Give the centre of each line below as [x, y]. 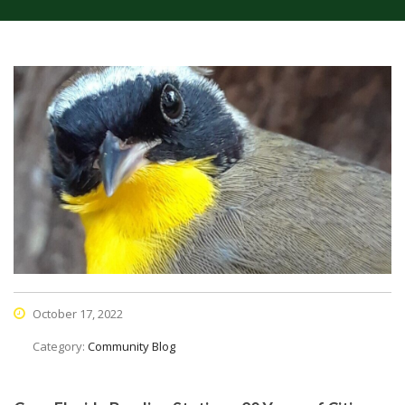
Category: [60, 346]
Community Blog [132, 346]
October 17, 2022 [76, 313]
